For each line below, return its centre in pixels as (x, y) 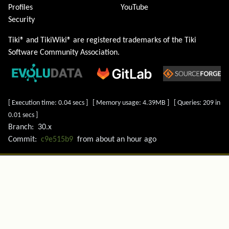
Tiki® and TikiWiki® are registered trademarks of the (96, 41)
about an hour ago (126, 140)
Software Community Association (63, 53)
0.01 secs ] (23, 116)
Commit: (22, 140)
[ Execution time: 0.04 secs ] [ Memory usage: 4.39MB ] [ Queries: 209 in (114, 103)
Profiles (20, 8)
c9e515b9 (57, 140)
